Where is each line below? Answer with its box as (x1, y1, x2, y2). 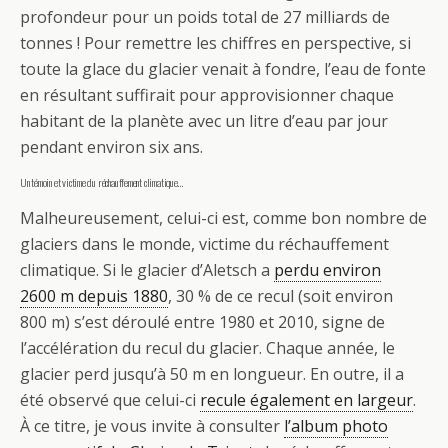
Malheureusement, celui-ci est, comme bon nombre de (20, 207, 427, 229)
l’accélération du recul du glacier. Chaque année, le (20, 337, 395, 359)
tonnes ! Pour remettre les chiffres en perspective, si (20, 32, 411, 54)
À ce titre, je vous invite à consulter (20, 415, 284, 437)
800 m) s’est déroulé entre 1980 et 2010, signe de (20, 311, 385, 333)
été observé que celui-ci (20, 389, 200, 411)
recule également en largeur (200, 389, 413, 411)
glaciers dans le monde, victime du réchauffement (20, 233, 389, 255)
